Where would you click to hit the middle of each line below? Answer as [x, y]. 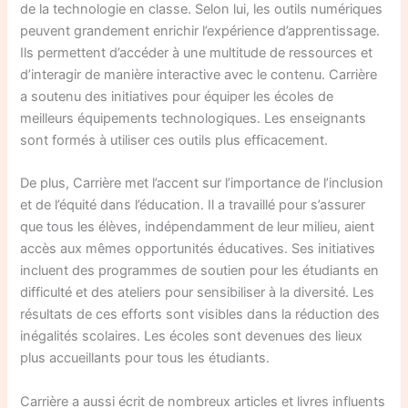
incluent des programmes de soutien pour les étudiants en [200, 271]
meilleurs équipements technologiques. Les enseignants [194, 118]
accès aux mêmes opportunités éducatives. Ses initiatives [198, 249]
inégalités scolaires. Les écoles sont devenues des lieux [192, 337]
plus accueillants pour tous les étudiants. [145, 358]
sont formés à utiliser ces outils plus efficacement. [174, 140]
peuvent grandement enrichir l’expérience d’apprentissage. [200, 31]
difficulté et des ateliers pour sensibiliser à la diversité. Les [198, 293]
